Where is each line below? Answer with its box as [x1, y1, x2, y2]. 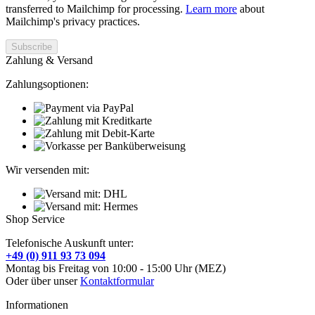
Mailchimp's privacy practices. [6, 15, 140, 27]
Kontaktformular [80, 274, 154, 287]
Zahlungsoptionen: [6, 77, 89, 90]
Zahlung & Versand [6, 53, 93, 66]
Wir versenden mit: [6, 163, 89, 176]
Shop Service [6, 212, 65, 225]
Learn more [186, 2, 237, 15]
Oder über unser [6, 274, 80, 287]
